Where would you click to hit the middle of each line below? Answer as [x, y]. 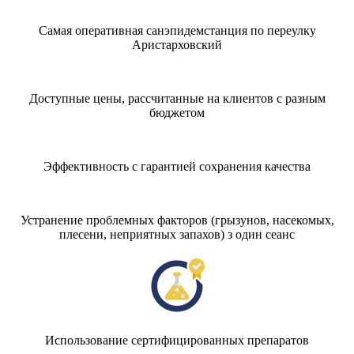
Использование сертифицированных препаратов [177, 341]
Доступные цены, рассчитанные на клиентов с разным [177, 99]
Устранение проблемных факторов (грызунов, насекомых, [177, 220]
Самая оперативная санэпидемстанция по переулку [177, 31]
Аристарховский [177, 45]
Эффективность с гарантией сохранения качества [177, 167]
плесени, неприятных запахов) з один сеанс [177, 235]
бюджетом [177, 113]
